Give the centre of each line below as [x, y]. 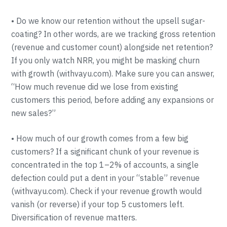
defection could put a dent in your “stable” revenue [106, 178]
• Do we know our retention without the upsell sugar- [108, 21]
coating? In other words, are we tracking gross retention [113, 34]
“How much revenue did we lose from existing [95, 87]
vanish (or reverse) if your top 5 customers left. [98, 204]
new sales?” [34, 113]
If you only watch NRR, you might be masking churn [106, 60]
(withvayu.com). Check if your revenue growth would [107, 191]
